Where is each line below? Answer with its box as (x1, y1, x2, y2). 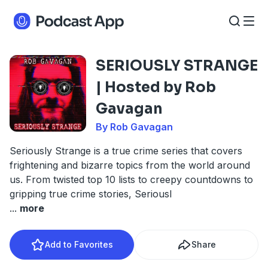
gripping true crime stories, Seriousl (10, 188, 172, 200)
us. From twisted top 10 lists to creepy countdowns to (10, 173, 253, 185)
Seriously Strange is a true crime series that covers (10, 145, 242, 157)
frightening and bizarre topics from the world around (10, 159, 250, 171)
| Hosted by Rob (96, 78, 216, 96)
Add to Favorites (45, 239, 113, 249)
